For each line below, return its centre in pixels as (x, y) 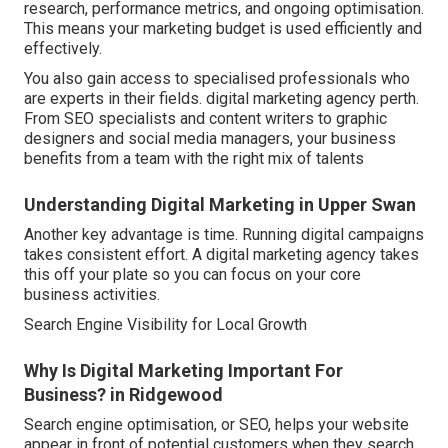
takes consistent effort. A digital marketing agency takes (221, 255)
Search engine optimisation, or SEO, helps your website (216, 425)
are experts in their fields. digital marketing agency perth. (221, 99)
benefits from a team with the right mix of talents (194, 159)
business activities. (92, 295)
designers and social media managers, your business (210, 139)
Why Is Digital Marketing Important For (183, 371)
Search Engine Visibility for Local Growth (165, 325)
